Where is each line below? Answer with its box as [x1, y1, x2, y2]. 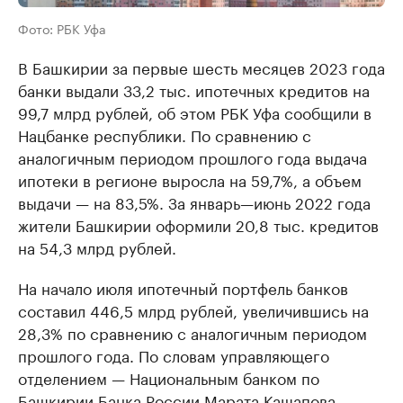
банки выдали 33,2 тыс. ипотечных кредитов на [18, 77, 370, 102]
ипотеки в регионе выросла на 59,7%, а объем [18, 167, 362, 192]
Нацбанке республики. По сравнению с [18, 122, 311, 147]
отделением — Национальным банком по [18, 365, 319, 390]
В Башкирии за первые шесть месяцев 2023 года [18, 55, 385, 79]
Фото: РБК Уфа [18, 18, 106, 39]
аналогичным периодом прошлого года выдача [18, 145, 367, 169]
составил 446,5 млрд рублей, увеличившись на [18, 298, 369, 322]
